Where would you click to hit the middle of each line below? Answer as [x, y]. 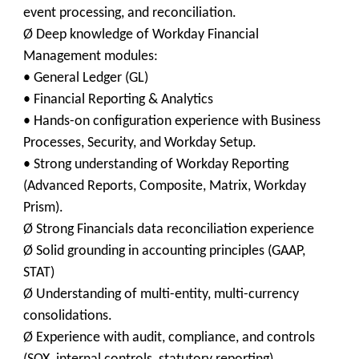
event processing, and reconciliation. [130, 13]
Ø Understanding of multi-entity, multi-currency [161, 294]
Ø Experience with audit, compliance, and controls [169, 338]
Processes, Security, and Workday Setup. [140, 143]
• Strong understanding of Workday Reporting [156, 165]
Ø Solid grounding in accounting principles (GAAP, [164, 251]
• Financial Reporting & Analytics [118, 100]
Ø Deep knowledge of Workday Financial [141, 35]
